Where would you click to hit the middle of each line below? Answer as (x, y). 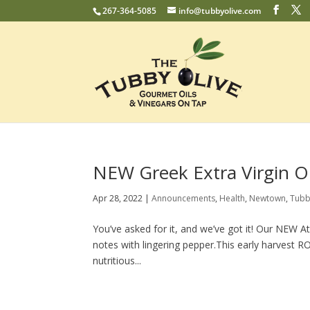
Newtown (268, 198)
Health (232, 198)
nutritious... (117, 261)
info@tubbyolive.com (220, 11)
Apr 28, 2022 (118, 198)
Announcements (184, 198)
